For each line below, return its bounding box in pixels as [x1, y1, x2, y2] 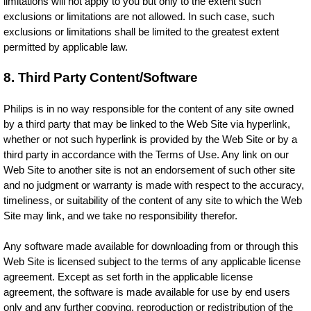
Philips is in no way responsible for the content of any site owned [3, 103, 294, 115]
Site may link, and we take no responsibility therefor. [3, 210, 238, 221]
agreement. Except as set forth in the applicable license [3, 271, 253, 283]
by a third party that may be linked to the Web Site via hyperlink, [3, 118, 291, 130]
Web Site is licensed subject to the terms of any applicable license [3, 255, 301, 267]
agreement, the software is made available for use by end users [3, 286, 291, 298]
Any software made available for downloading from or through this [3, 240, 299, 252]
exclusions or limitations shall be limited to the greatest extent [3, 26, 280, 37]
